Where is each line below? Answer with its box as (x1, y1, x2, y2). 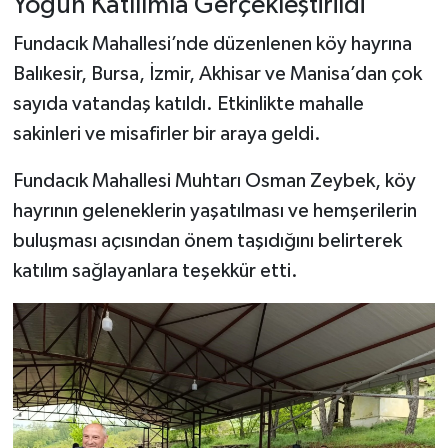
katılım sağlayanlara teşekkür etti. (12, 261, 298, 282)
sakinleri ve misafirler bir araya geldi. (12, 124, 321, 145)
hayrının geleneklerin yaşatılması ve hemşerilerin (12, 201, 417, 222)
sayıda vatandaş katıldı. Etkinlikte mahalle (12, 94, 364, 115)
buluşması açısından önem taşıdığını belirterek (12, 231, 402, 252)
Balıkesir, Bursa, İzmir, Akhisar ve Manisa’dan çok (12, 64, 422, 85)
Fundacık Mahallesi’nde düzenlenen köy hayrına (12, 34, 412, 55)
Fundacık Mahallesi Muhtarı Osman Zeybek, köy (12, 171, 416, 192)
